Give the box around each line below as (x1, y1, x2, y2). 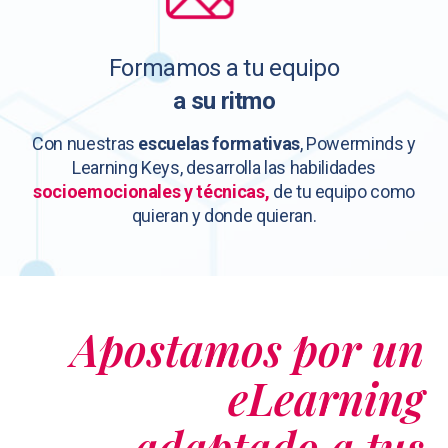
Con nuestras (32, 133, 139, 155)
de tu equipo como (269, 181, 415, 203)
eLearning (228, 368, 424, 428)
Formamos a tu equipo (109, 54, 339, 83)
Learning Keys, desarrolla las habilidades (72, 157, 376, 179)
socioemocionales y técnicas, (33, 181, 270, 203)
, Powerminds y (299, 133, 416, 155)
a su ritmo (173, 87, 275, 116)
